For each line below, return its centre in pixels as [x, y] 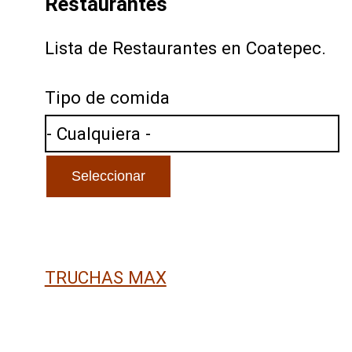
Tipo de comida [107, 98]
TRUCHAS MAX [105, 277]
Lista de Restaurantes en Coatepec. [185, 48]
